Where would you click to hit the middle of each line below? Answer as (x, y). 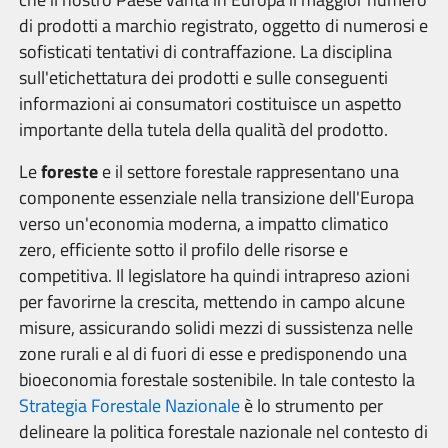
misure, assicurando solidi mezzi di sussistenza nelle (216, 327)
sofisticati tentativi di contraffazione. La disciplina (205, 51)
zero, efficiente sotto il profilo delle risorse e (183, 249)
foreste (69, 171)
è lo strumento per (311, 405)
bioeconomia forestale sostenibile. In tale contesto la (217, 379)
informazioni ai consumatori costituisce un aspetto (210, 103)
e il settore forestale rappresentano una (248, 171)
